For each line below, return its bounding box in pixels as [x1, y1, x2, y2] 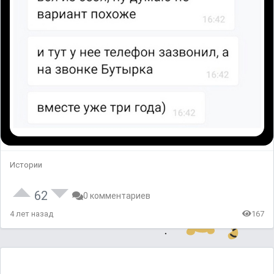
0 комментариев [83, 190, 150, 201]
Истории [10, 160, 42, 169]
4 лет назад [10, 209, 53, 218]
